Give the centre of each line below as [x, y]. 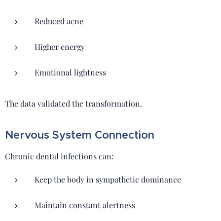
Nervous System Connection [80, 135]
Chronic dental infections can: [59, 156]
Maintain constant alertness [85, 205]
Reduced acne [59, 21]
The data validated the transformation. [74, 103]
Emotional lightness [70, 72]
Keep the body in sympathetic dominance [108, 179]
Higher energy [60, 47]
